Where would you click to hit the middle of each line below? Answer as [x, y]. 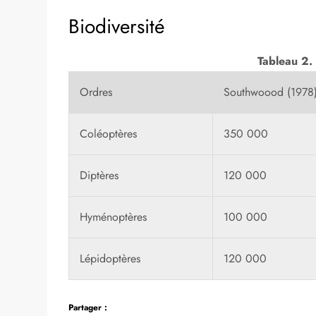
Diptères [99, 175]
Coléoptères [109, 133]
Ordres [96, 92]
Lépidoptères [110, 258]
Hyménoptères [114, 217]
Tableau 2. [285, 61]
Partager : [88, 307]
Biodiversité [117, 26]
